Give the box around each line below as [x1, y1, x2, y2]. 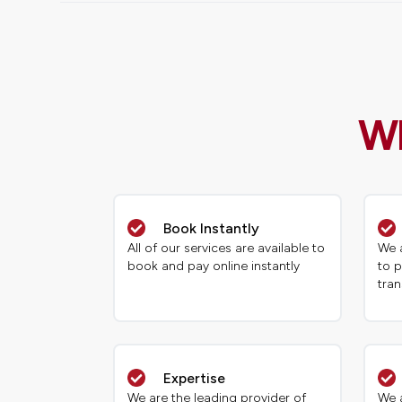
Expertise [163, 370, 226, 388]
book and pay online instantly [127, 258, 301, 275]
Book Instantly [163, 220, 260, 238]
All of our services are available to [127, 240, 326, 257]
